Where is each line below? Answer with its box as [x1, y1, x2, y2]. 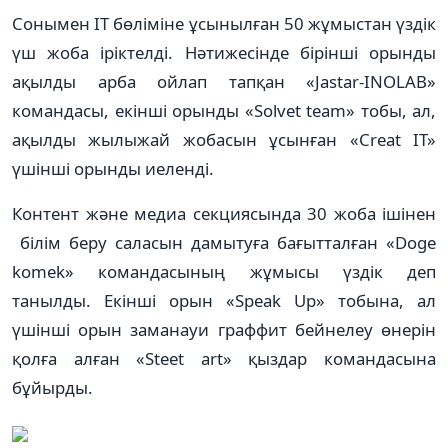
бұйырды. [12, 375, 93, 399]
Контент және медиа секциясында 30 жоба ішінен [12, 201, 436, 225]
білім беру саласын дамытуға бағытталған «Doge [12, 230, 436, 254]
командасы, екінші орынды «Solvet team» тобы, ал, [12, 98, 436, 122]
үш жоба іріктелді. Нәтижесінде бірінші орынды [12, 40, 436, 64]
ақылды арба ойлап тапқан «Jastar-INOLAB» [12, 69, 436, 93]
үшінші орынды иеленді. [12, 156, 214, 180]
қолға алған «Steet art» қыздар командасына [12, 346, 436, 370]
